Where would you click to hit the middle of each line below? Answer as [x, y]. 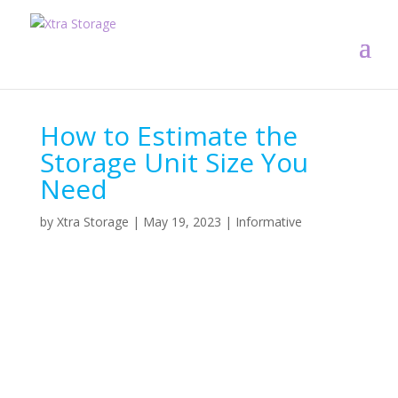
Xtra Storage [92, 222]
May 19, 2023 [182, 222]
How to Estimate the [168, 135]
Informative [268, 222]
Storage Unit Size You [174, 162]
